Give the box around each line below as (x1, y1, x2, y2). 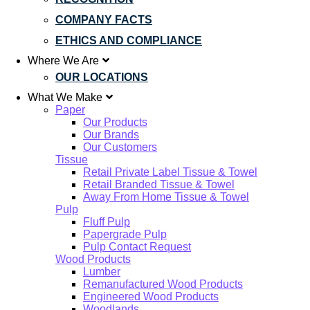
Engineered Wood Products (83, 291, 219, 302)
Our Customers (83, 141, 157, 153)
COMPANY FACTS (55, 14, 152, 26)
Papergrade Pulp (83, 228, 167, 240)
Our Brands (83, 129, 139, 140)
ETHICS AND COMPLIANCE (55, 35, 202, 46)
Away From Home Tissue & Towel (83, 191, 249, 203)
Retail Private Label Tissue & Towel (83, 166, 257, 178)
